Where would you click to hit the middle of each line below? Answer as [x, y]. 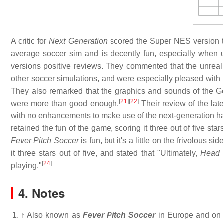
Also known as [55, 215]
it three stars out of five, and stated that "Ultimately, [106, 153]
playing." [26, 166]
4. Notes [42, 193]
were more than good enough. [65, 104]
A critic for [30, 41]
